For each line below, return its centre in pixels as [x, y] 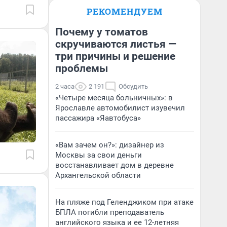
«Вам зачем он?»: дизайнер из [110, 145]
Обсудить [133, 86]
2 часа [65, 86]
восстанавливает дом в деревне [115, 165]
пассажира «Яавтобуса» [98, 118]
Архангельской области [98, 175]
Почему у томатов [102, 32]
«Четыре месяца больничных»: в [114, 98]
